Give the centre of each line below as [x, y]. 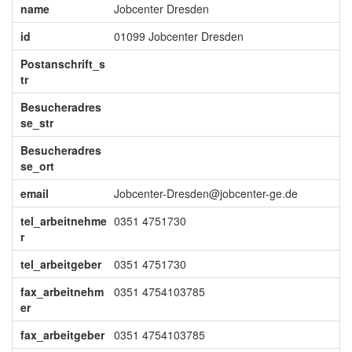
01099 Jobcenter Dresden [178, 36]
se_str [37, 123]
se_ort [37, 166]
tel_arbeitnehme [63, 221]
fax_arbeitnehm [62, 291]
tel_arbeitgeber [60, 264]
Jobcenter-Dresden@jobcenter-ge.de [205, 193]
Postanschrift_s [62, 64]
